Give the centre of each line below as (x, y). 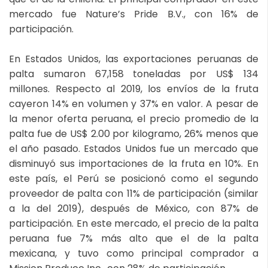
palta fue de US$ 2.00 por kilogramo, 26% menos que (134, 133)
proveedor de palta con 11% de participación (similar (134, 193)
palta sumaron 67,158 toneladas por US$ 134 (134, 74)
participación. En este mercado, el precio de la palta (134, 223)
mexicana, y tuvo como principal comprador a (134, 253)
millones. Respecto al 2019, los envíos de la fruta (134, 89)
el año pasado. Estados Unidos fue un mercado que (134, 148)
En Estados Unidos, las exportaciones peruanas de (134, 59)
